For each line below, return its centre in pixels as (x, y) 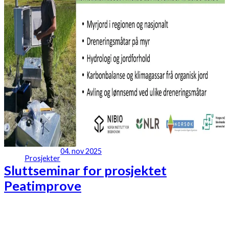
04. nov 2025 (81, 151)
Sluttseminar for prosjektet (85, 170)
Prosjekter (42, 158)
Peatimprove (43, 186)
